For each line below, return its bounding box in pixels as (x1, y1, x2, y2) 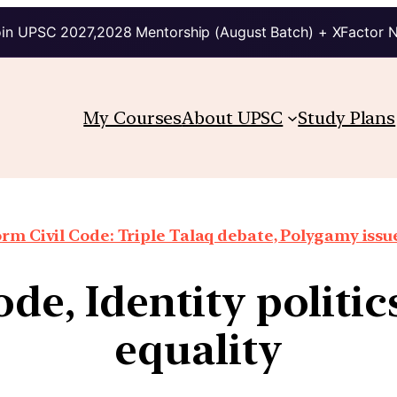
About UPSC (182, 106, 284, 128)
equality (114, 323, 283, 375)
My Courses (83, 106, 183, 128)
